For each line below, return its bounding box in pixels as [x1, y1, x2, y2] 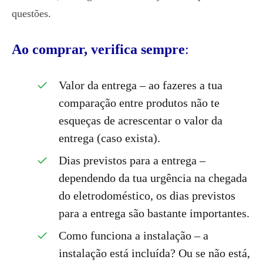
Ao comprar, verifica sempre [12, 42, 185, 57]
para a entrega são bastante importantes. [59, 207, 249, 220]
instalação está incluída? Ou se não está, [59, 247, 250, 259]
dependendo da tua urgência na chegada [59, 171, 247, 184]
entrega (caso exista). [59, 131, 160, 144]
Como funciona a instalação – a [59, 229, 208, 242]
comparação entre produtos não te [59, 96, 220, 109]
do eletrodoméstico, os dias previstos [59, 189, 235, 202]
